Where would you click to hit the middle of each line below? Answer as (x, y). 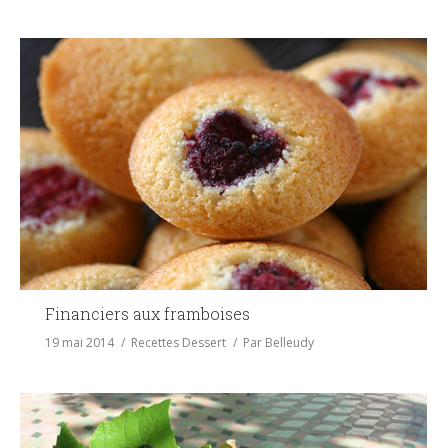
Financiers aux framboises (147, 314)
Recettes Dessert (178, 343)
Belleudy (289, 343)
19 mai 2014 (79, 343)
